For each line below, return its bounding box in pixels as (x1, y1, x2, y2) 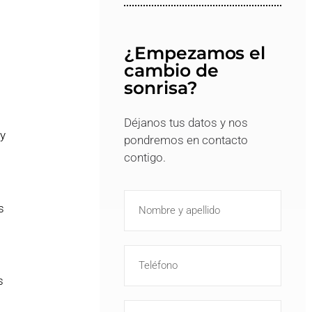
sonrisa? (124, 77, 198, 98)
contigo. (124, 150, 166, 164)
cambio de (124, 60, 219, 81)
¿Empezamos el (124, 42, 266, 63)
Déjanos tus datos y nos (124, 116, 249, 130)
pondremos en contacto (124, 133, 249, 147)
